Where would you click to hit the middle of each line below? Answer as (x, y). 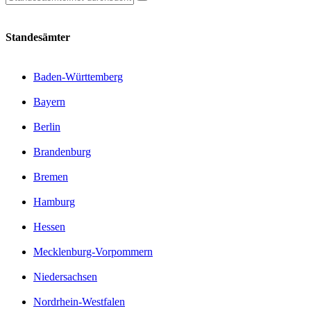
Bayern (49, 102)
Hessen (49, 227)
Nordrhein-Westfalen (79, 302)
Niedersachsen (65, 277)
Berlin (47, 127)
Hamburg (54, 202)
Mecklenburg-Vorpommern (93, 252)
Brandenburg (62, 152)
